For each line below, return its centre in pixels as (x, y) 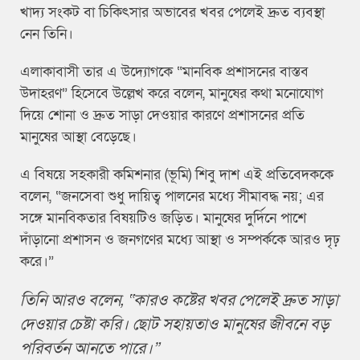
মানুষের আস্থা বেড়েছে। (78, 137)
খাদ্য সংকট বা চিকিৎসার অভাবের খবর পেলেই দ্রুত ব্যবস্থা (172, 13)
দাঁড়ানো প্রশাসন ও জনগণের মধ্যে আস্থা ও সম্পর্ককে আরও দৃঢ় (180, 240)
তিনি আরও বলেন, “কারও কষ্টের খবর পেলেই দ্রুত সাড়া (179, 301)
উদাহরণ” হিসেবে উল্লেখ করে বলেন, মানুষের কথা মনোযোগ (172, 94)
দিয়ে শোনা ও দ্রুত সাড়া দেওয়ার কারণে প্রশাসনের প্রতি (162, 116)
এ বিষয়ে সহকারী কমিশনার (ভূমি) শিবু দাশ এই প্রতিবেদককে (177, 175)
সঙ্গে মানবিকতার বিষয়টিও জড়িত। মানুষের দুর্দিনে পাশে (163, 219)
